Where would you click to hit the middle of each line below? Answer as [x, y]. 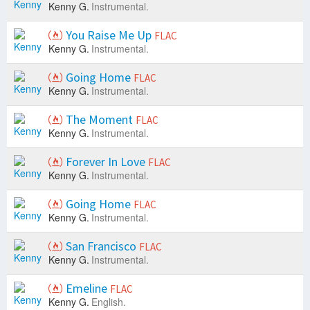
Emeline [86, 289]
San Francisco [101, 246]
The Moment [99, 120]
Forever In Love [106, 162]
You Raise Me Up [109, 35]
